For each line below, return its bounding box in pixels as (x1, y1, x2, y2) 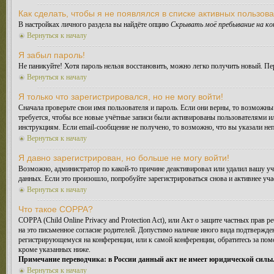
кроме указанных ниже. (18, 245, 91, 254)
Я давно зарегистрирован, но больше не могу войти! (18, 153, 229, 163)
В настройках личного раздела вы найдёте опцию (18, 20, 171, 29)
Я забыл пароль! (18, 50, 85, 60)
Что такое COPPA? (18, 204, 93, 214)
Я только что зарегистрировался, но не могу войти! (18, 92, 223, 102)
